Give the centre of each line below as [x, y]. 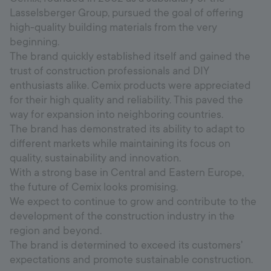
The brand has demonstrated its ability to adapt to [127, 129]
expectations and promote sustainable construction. [131, 259]
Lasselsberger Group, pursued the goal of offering [126, 12]
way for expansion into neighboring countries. [116, 114]
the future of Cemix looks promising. [95, 187]
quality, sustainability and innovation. [95, 158]
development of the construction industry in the [122, 216]
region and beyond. [57, 230]
